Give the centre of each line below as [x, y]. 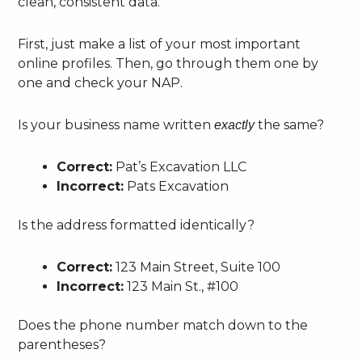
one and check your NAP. [101, 83]
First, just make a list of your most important [160, 44]
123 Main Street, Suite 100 [197, 267]
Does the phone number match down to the [163, 326]
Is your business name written [116, 125]
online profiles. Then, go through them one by [168, 64]
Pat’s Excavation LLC [180, 167]
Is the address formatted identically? [137, 225]
